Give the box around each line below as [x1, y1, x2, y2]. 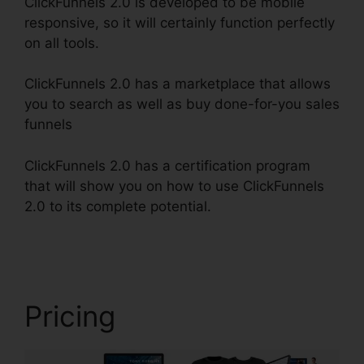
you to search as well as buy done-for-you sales [24, 96, 340, 113]
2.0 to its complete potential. [24, 197, 211, 214]
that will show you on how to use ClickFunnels [24, 177, 324, 194]
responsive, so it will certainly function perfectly [24, 14, 335, 31]
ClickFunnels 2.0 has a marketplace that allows [24, 76, 331, 93]
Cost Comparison [24, 218, 136, 235]
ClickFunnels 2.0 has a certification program [24, 157, 310, 174]
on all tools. [24, 34, 99, 51]
